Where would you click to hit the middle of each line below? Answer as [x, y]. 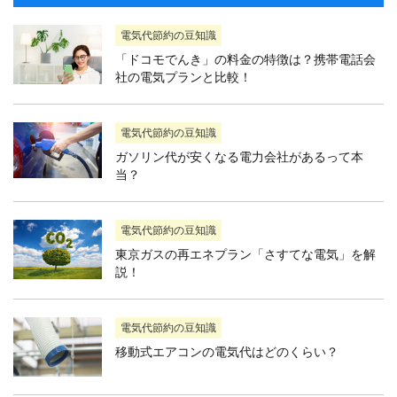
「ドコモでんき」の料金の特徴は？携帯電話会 [245, 59]
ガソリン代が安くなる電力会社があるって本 [239, 157]
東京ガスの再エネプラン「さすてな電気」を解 [245, 254]
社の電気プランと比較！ [183, 77]
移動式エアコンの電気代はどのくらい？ [227, 352]
